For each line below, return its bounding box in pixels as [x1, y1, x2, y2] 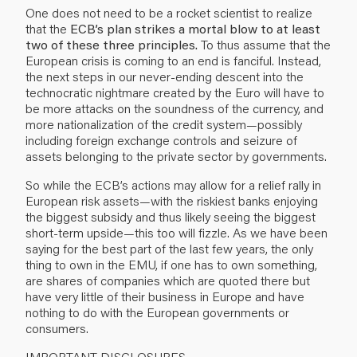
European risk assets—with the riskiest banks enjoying [25, 191, 318, 209]
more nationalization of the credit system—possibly [25, 115, 302, 132]
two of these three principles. [25, 35, 198, 53]
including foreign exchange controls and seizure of [25, 131, 297, 148]
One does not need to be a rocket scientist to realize [25, 3, 312, 21]
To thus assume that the [198, 35, 331, 53]
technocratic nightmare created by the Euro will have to [25, 83, 324, 100]
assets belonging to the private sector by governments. [25, 147, 327, 164]
